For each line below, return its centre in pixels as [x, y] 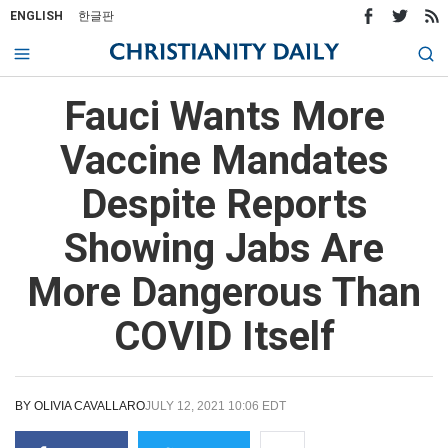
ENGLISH [36, 16]
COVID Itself [224, 336]
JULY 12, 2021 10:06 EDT [215, 406]
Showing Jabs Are [224, 248]
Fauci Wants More [224, 116]
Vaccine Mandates [224, 160]
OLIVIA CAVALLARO [89, 406]
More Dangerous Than [224, 292]
